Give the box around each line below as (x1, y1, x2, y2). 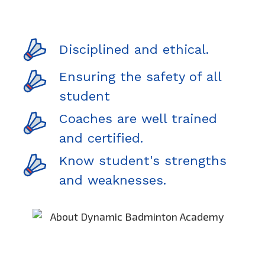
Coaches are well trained (59, 111, 217, 126)
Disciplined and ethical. (59, 42, 209, 57)
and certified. (59, 130, 143, 146)
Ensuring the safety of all (59, 69, 221, 84)
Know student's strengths (59, 153, 227, 168)
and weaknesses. (59, 172, 166, 188)
